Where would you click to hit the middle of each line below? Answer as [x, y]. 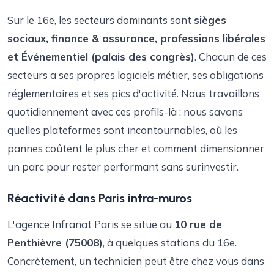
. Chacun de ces [231, 57]
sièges [210, 20]
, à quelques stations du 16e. [170, 243]
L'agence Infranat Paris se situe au [91, 224]
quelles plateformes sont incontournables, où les [122, 130]
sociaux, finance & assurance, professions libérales [136, 38]
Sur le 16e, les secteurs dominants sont [101, 20]
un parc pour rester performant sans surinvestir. [123, 167]
